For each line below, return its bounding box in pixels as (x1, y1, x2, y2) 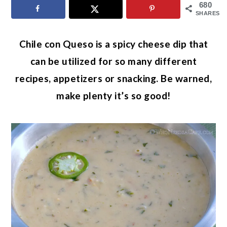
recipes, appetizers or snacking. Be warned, (15, 72, 212, 84)
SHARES (195, 10, 220, 16)
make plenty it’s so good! (56, 89, 171, 101)
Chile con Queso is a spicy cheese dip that (19, 37, 208, 50)
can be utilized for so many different (30, 55, 197, 67)
